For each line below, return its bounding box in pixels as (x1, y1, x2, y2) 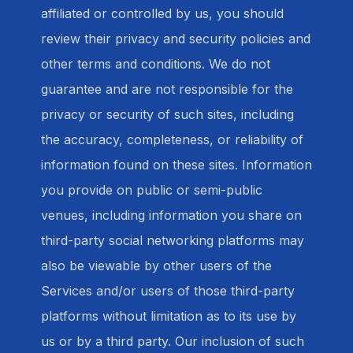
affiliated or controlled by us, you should (41, 6, 284, 21)
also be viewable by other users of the (41, 258, 272, 273)
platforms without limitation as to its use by (41, 308, 296, 324)
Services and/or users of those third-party (41, 283, 295, 299)
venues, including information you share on (41, 207, 302, 223)
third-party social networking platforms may (41, 232, 304, 248)
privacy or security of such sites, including (41, 106, 294, 122)
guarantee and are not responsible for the (41, 81, 293, 97)
